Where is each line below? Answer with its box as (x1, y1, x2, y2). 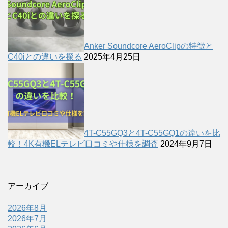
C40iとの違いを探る (8, 52, 82, 61)
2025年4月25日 (82, 52, 140, 61)
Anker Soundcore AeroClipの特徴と (84, 41, 213, 50)
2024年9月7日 (158, 139, 212, 148)
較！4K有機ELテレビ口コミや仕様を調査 (8, 139, 158, 148)
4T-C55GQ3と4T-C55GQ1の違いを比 (84, 128, 220, 137)
